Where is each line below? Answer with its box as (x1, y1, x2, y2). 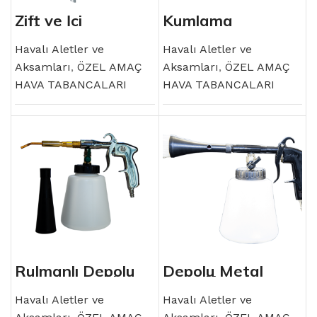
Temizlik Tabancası (162, 272, 302, 292)
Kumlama (162, 10, 233, 30)
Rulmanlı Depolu (15, 261, 135, 281)
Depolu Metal (162, 261, 263, 281)
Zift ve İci (15, 10, 82, 30)
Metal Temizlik (15, 272, 122, 292)
